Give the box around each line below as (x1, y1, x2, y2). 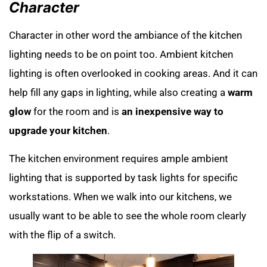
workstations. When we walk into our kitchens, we (9, 190, 232, 203)
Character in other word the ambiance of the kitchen (9, 29, 242, 42)
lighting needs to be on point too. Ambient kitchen (9, 48, 233, 61)
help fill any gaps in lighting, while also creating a (9, 86, 228, 99)
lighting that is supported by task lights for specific (9, 171, 238, 184)
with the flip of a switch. (9, 228, 116, 241)
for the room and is (31, 105, 122, 118)
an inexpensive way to (122, 105, 223, 118)
